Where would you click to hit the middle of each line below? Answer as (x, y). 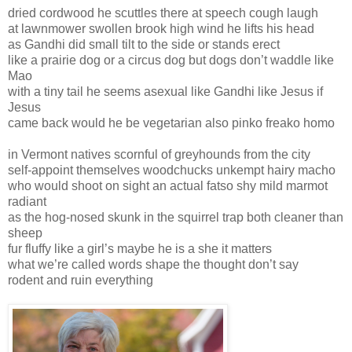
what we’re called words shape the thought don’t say (153, 264)
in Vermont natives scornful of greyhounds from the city (159, 154)
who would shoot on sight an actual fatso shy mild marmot (168, 185)
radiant (27, 201)
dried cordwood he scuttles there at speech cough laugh (163, 13)
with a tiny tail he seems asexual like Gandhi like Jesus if (165, 91)
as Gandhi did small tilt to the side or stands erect (144, 44)
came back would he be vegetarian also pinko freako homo (171, 123)
